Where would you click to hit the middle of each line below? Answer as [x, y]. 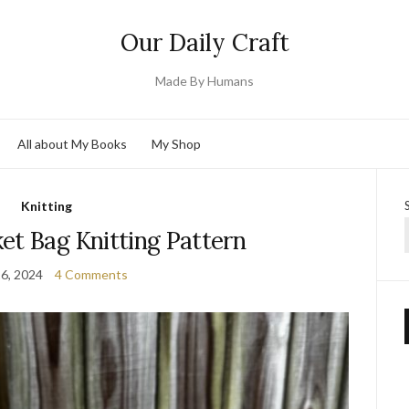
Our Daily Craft [204, 42]
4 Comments [92, 274]
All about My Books [72, 143]
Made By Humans [204, 81]
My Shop [176, 143]
